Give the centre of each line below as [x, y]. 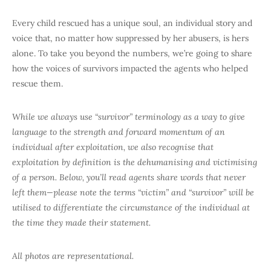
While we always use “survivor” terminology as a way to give [129, 117]
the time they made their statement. [84, 223]
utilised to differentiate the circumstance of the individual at [131, 208]
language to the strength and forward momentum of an [119, 132]
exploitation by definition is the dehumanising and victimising [135, 162]
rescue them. [38, 84]
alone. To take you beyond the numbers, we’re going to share [132, 54]
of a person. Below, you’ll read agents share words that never [129, 178]
